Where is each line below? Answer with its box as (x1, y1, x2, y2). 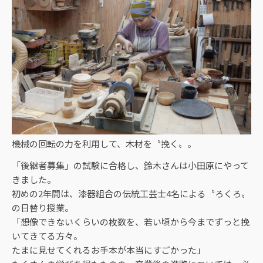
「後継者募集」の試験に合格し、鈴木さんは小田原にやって (12, 159, 249, 172)
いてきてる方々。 (12, 230, 82, 242)
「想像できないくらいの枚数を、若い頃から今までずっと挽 (12, 215, 249, 228)
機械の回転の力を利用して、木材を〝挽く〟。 (12, 137, 196, 150)
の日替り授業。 (12, 201, 73, 214)
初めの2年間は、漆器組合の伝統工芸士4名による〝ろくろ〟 (12, 187, 250, 200)
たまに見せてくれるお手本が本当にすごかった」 (12, 244, 205, 257)
